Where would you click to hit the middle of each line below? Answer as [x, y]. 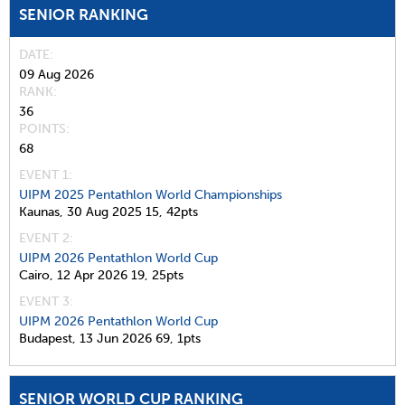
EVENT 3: [46, 301]
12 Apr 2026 [92, 275]
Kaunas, [41, 212]
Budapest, [47, 338]
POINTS [42, 128]
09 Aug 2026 [57, 74]
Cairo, [36, 275]
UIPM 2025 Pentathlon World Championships [151, 194]
